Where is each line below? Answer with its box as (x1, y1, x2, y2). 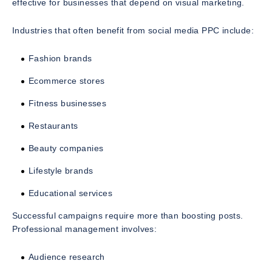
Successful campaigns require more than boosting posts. (12, 210, 243, 220)
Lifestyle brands (29, 165, 93, 175)
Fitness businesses (29, 98, 107, 108)
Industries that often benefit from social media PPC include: (12, 25, 254, 35)
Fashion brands (29, 53, 92, 63)
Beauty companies (29, 143, 104, 153)
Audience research (29, 251, 105, 262)
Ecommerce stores (29, 75, 105, 86)
